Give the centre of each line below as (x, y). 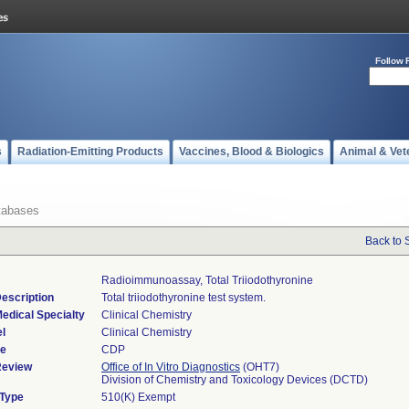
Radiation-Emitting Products (90, 152)
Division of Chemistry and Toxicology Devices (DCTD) (235, 380)
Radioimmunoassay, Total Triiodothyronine (207, 280)
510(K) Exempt (138, 397)
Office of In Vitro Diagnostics (171, 367)
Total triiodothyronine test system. (184, 298)
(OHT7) (260, 367)
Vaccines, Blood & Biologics (252, 152)
